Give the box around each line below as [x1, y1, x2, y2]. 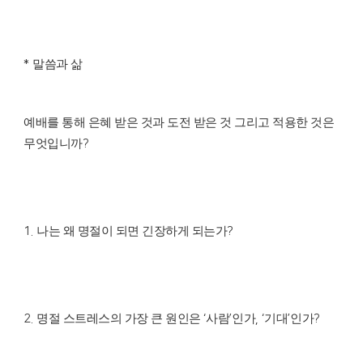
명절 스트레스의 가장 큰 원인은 [36, 312, 203, 326]
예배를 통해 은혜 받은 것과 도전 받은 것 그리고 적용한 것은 [23, 116, 334, 130]
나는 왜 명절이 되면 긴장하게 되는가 [36, 224, 227, 238]
